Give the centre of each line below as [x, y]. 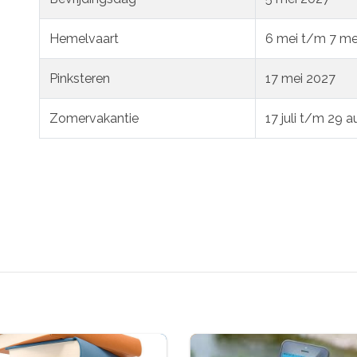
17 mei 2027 [300, 78]
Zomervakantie [94, 118]
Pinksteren [80, 78]
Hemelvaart [84, 38]
